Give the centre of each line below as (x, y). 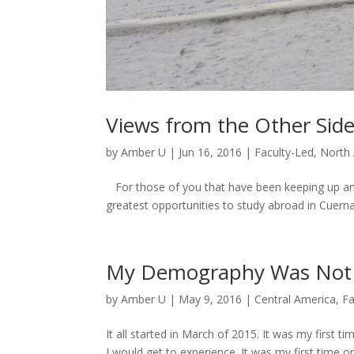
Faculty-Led (284, 152)
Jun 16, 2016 (211, 152)
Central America (296, 299)
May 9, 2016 (211, 299)
